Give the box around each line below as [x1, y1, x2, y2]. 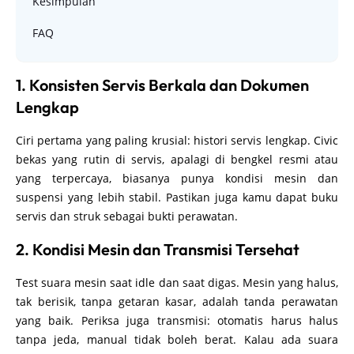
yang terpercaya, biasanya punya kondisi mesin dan [16, 170, 338, 186]
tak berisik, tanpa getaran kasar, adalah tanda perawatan [16, 293, 338, 309]
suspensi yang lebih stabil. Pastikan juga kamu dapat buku [16, 189, 338, 205]
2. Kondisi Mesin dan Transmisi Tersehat [16, 239, 299, 259]
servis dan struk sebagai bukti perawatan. [16, 208, 238, 224]
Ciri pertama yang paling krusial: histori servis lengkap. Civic [16, 132, 338, 148]
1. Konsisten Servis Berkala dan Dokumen [16, 74, 309, 95]
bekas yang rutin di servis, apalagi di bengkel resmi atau [16, 151, 338, 167]
